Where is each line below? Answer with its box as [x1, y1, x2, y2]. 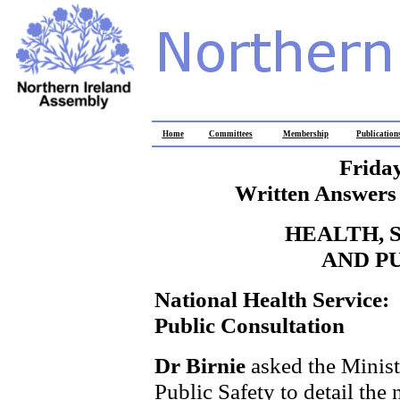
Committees [208, 129, 253, 138]
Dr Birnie [154, 353, 251, 378]
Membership [282, 129, 329, 138]
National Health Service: [154, 287, 389, 312]
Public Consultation [154, 312, 345, 337]
